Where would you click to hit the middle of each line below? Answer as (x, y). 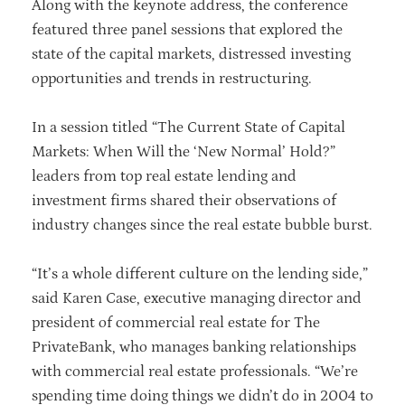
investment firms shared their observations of (184, 200)
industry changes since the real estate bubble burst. (202, 225)
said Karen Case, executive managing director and (197, 298)
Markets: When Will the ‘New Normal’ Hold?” (184, 151)
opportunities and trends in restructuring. (172, 78)
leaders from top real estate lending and (164, 176)
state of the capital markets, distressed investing (191, 54)
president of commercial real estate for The (176, 322)
